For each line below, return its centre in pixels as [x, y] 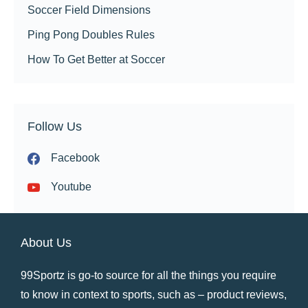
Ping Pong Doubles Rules [91, 34]
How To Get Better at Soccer [96, 59]
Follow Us [55, 126]
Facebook [75, 158]
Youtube [71, 187]
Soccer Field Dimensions [89, 10]
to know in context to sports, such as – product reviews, [154, 294]
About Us [46, 242]
